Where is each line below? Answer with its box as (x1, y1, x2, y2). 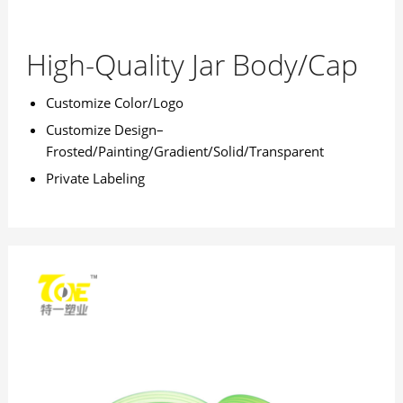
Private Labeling (45, 169, 145, 188)
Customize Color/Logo (45, 94, 184, 112)
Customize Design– (45, 121, 164, 139)
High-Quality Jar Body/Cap (25, 45, 358, 85)
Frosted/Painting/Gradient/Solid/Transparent (45, 142, 324, 161)
